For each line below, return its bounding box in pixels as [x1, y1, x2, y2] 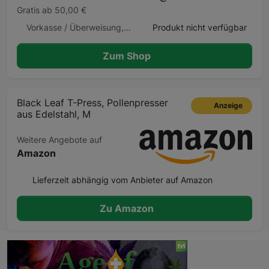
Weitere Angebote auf [17, 134, 102, 145]
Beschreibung [7, 239, 96, 257]
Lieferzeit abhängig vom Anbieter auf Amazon [32, 174, 213, 185]
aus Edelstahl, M [17, 107, 91, 120]
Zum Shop [103, 49, 154, 62]
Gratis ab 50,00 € [17, 4, 86, 15]
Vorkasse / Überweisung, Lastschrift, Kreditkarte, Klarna [124, 22, 131, 32]
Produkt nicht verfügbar [152, 22, 247, 32]
